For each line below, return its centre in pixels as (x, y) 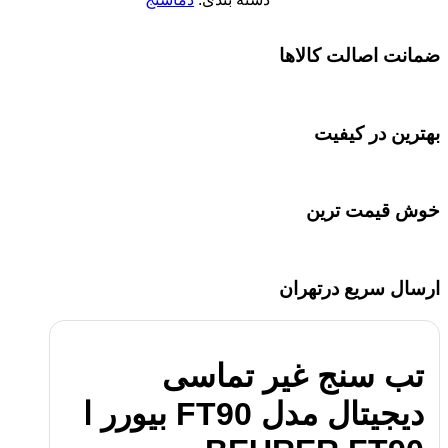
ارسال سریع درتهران (359, 288)
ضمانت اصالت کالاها (359, 56)
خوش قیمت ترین (373, 211)
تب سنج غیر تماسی (293, 376)
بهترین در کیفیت (377, 133)
